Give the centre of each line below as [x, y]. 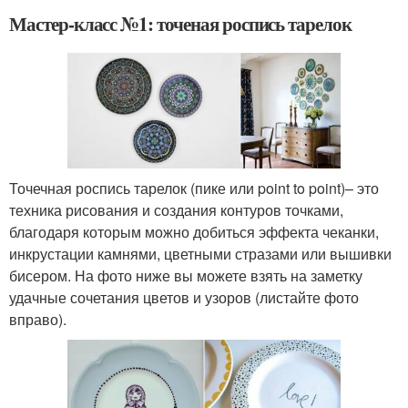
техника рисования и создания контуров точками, [176, 209]
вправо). [38, 319]
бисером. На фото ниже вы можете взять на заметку [186, 275]
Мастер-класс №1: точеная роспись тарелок [180, 23]
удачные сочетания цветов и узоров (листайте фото [184, 297]
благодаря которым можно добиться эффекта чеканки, [194, 231]
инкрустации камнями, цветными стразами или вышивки [200, 253]
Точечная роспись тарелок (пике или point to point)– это [194, 188]
